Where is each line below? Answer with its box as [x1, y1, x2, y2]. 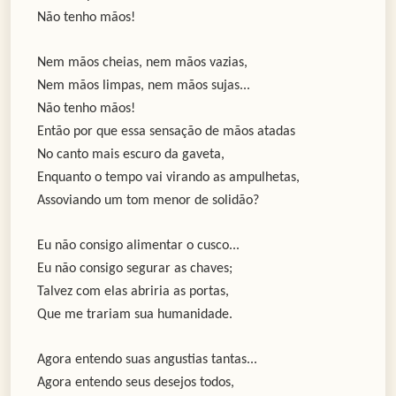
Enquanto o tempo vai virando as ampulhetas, [37, 171, 300, 186]
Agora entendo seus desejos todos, [37, 376, 234, 391]
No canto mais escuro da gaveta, [37, 148, 225, 163]
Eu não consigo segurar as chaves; [37, 262, 232, 277]
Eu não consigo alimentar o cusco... [37, 239, 240, 254]
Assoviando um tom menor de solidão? [37, 194, 259, 209]
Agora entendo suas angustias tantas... [37, 353, 257, 368]
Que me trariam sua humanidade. [37, 308, 232, 323]
